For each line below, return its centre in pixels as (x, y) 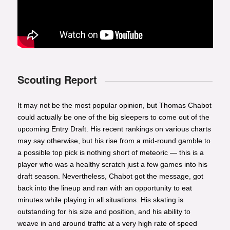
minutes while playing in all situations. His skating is (100, 200)
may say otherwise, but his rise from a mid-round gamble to (114, 141)
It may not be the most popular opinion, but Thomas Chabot (114, 106)
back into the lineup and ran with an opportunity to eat (104, 188)
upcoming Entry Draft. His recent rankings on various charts (114, 129)
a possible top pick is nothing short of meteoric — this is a (110, 153)
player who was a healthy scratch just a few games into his (112, 165)
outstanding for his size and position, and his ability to (104, 212)
